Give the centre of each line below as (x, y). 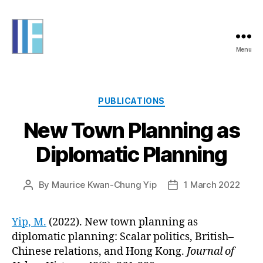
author (41, 198)
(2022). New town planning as (122, 222)
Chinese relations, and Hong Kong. (99, 251)
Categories (157, 98)
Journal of (210, 251)
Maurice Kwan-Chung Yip (104, 184)
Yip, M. (29, 222)
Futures (29, 72)
